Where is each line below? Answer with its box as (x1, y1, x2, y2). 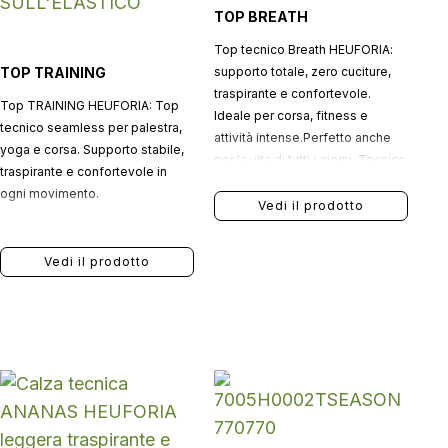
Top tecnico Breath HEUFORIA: (213, 42, 393, 57)
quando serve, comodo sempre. (213, 174, 404, 189)
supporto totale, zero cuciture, (213, 64, 391, 79)
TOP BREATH (213, 8, 308, 25)
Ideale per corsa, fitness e (213, 108, 368, 123)
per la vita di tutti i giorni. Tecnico (213, 152, 406, 167)
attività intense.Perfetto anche (213, 130, 391, 145)
